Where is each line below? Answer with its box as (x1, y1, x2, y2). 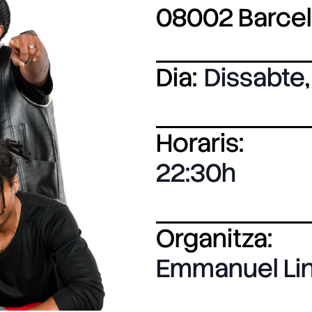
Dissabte (204, 61, 305, 94)
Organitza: (156, 222, 272, 255)
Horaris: (156, 127, 244, 159)
